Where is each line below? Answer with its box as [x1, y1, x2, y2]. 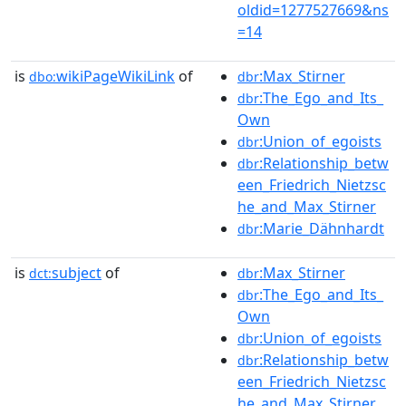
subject [52, 263, 101, 283]
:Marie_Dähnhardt [259, 218, 384, 238]
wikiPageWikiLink [56, 66, 175, 86]
